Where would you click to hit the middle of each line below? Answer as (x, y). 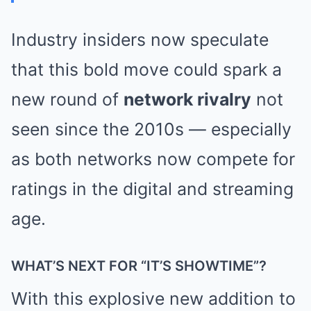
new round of (67, 100)
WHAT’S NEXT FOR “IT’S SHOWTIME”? (139, 266)
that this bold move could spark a (146, 70)
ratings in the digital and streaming (152, 189)
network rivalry (187, 100)
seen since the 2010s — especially (151, 129)
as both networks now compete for (153, 159)
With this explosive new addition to (153, 299)
